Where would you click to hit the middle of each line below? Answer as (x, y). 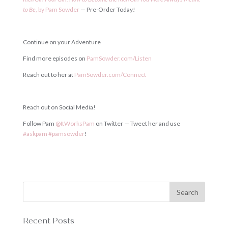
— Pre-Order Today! (107, 9)
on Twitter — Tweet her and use (137, 123)
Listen (143, 58)
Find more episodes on (54, 58)
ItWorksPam (77, 123)
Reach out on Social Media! (59, 107)
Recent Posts (48, 221)
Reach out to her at (48, 75)
